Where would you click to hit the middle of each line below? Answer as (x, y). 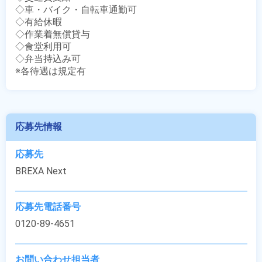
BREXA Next (41, 171)
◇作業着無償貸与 (53, 34)
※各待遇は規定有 (51, 71)
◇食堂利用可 (43, 46)
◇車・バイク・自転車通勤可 (76, 10)
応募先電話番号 (48, 207)
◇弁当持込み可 (48, 59)
